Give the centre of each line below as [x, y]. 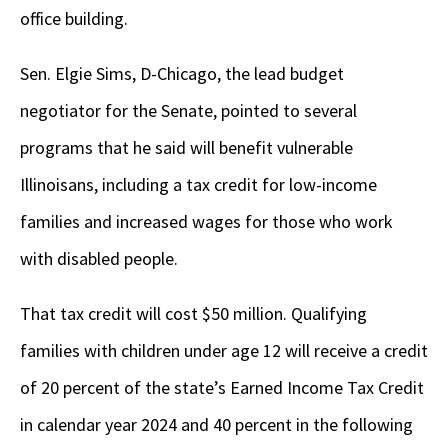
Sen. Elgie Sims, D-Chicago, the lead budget [182, 74]
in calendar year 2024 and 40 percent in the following [216, 425]
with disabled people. [101, 259]
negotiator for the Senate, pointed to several [188, 111]
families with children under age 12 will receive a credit [224, 351]
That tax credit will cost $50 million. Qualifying [193, 314]
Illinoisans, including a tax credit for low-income [198, 185]
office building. [76, 19]
